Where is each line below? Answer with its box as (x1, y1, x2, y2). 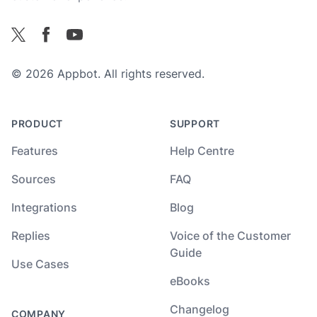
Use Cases (11, 257, 69, 272)
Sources (11, 172, 56, 187)
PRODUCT (11, 117, 63, 130)
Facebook (42, 28, 95, 42)
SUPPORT (170, 117, 220, 130)
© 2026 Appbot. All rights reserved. (11, 67, 204, 81)
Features (11, 144, 58, 158)
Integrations (11, 200, 77, 215)
